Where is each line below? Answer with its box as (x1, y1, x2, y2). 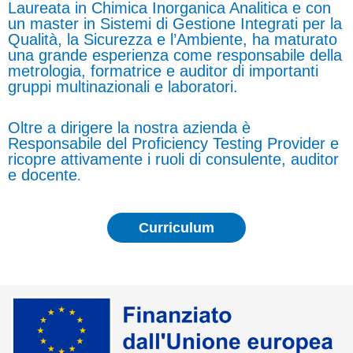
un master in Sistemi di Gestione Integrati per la (8, 14, 342, 32)
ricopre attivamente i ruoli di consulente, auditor (8, 150, 339, 168)
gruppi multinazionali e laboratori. (8, 77, 238, 95)
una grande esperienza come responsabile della (8, 46, 342, 64)
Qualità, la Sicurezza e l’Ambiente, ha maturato (8, 30, 337, 48)
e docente (8, 165, 77, 184)
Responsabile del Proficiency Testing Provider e (8, 134, 339, 152)
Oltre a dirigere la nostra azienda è (8, 118, 251, 136)
